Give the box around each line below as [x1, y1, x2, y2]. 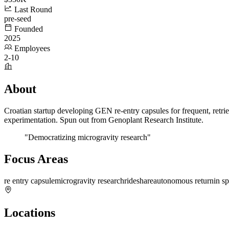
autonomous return [153, 176, 214, 186]
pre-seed [4, 14, 31, 23]
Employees [12, 43, 50, 53]
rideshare [124, 176, 153, 186]
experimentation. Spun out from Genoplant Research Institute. [4, 116, 203, 125]
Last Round [12, 5, 52, 14]
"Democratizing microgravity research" [25, 133, 151, 142]
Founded [12, 24, 43, 33]
